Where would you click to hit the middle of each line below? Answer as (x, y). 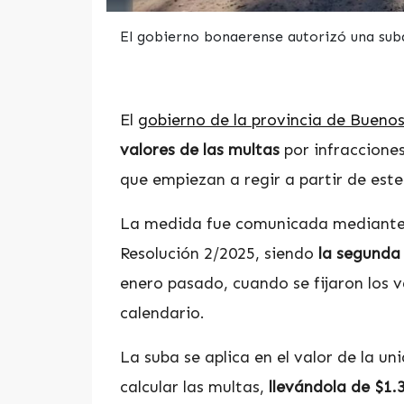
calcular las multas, (194, 386)
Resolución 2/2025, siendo (217, 253)
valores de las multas (202, 149)
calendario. (162, 312)
